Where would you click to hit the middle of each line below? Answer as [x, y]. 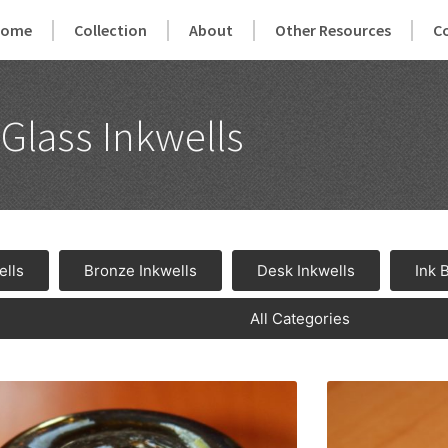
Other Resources [333, 30]
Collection [111, 30]
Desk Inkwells [306, 270]
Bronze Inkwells [140, 270]
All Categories [299, 318]
